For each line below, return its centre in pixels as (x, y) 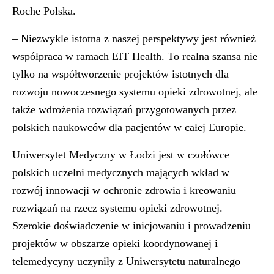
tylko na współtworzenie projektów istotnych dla (120, 74)
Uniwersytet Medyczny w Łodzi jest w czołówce (121, 155)
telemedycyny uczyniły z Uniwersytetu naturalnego (126, 261)
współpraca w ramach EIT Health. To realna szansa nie (135, 56)
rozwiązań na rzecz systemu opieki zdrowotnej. (117, 208)
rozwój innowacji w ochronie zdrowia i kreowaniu (124, 190)
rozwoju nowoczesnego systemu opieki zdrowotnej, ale (135, 92)
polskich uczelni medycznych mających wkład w (121, 172)
